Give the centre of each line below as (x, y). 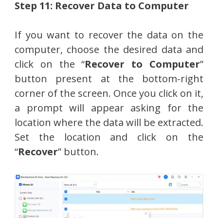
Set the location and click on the (109, 137)
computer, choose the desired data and (109, 50)
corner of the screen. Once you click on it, (109, 93)
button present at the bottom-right (109, 79)
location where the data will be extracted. (109, 123)
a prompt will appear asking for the (109, 108)
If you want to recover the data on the (109, 35)
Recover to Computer (143, 64)
